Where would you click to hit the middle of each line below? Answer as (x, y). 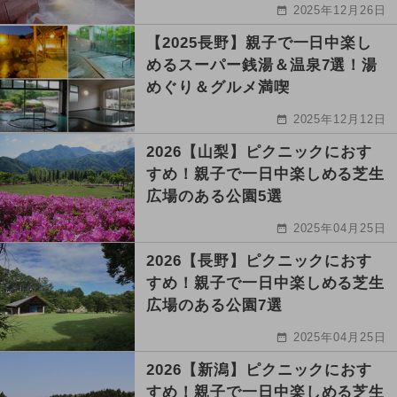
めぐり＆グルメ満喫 (218, 87)
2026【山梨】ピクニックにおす (260, 152)
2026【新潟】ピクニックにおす (260, 370)
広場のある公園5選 (214, 196)
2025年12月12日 (340, 119)
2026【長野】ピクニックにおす (260, 261)
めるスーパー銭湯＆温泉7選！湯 (262, 65)
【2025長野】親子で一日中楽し (260, 43)
